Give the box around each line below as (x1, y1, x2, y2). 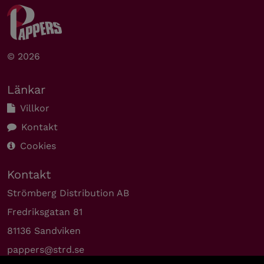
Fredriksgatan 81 (7, 206, 82, 217)
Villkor (20, 103, 49, 114)
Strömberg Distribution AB (7, 187, 129, 199)
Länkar (7, 82, 45, 97)
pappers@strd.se (7, 244, 84, 255)
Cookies (20, 140, 56, 151)
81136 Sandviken (7, 225, 81, 236)
